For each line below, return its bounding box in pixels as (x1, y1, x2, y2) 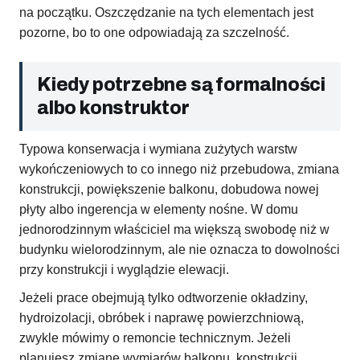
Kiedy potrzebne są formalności (37, 75, 325, 96)
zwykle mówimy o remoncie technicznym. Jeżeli (19, 331, 291, 346)
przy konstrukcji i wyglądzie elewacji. (19, 263, 229, 277)
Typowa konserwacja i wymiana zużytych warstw (19, 142, 297, 157)
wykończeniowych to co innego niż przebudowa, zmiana (19, 162, 339, 177)
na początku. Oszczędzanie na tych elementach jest (19, 6, 313, 20)
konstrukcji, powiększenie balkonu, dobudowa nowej (19, 182, 319, 197)
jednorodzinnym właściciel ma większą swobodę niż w (19, 223, 329, 237)
